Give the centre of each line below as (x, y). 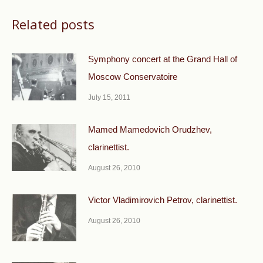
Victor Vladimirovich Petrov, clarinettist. (163, 200)
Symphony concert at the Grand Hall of (163, 59)
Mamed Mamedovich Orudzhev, (150, 129)
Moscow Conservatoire (133, 77)
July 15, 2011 (109, 97)
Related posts (53, 24)
